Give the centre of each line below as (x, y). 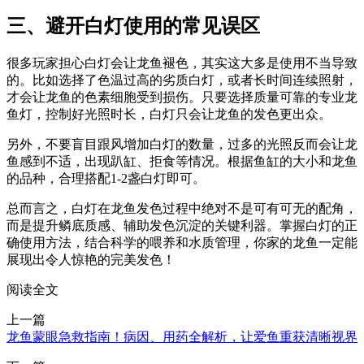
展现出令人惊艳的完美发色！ (91, 260)
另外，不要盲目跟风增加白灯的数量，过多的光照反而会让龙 (182, 145)
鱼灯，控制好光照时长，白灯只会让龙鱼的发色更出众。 (169, 115)
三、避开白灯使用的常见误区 (133, 26)
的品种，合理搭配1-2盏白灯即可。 (106, 179)
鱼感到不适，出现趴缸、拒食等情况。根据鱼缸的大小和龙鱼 (182, 162)
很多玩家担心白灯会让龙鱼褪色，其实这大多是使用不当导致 (182, 63)
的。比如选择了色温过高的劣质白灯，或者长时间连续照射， (182, 80)
